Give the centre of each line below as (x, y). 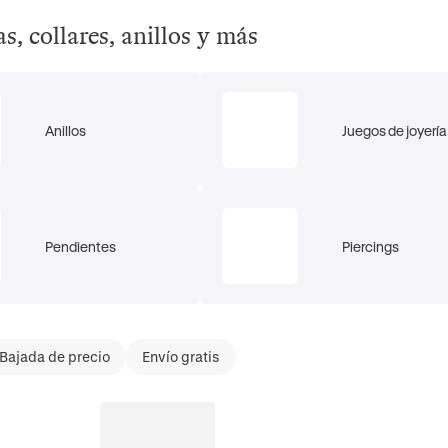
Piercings (370, 246)
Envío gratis (180, 356)
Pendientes (80, 246)
